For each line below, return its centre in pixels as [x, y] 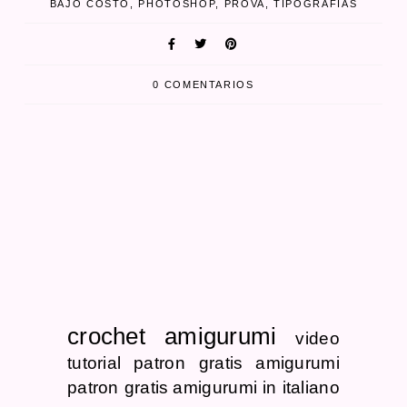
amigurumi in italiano [256, 387]
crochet [106, 336]
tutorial [94, 362]
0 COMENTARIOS [203, 84]
